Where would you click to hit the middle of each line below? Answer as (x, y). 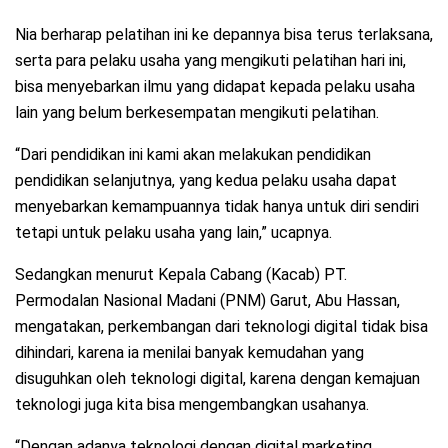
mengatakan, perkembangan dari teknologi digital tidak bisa (221, 326)
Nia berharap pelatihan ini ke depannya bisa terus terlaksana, (224, 34)
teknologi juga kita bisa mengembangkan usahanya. (192, 404)
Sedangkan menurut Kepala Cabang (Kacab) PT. (181, 274)
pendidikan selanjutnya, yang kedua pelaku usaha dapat (206, 180)
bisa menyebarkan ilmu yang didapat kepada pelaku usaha (215, 86)
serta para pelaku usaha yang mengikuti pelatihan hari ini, (210, 60)
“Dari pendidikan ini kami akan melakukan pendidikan (193, 154)
